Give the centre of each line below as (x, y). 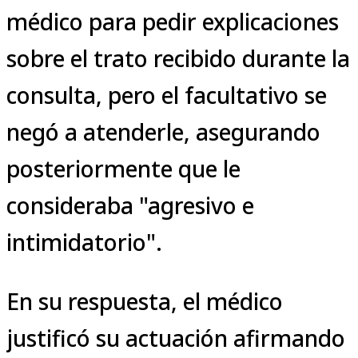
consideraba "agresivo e (130, 205)
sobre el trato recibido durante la (178, 58)
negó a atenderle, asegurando (163, 131)
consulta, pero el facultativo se (167, 95)
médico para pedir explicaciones (173, 21)
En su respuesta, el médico (145, 301)
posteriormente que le (123, 168)
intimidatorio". (84, 242)
